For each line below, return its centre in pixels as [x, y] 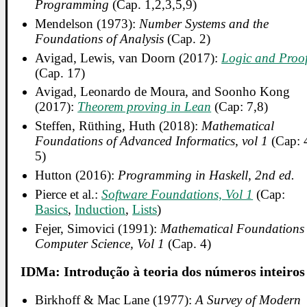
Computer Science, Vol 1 [100, 243]
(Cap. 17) [60, 73]
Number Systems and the [204, 23]
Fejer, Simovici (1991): [98, 228]
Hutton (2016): [77, 175]
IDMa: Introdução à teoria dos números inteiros [162, 272]
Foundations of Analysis [100, 38]
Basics [52, 209]
